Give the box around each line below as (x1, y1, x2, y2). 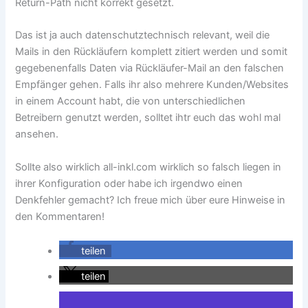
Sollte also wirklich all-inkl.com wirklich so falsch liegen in (15, 160, 282, 173)
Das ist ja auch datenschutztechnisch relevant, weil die (15, 29, 270, 42)
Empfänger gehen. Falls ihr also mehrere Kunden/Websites (15, 78, 289, 91)
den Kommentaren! (15, 210, 105, 223)
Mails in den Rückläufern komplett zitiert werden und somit (15, 45, 288, 58)
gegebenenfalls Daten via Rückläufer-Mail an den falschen (15, 62, 285, 75)
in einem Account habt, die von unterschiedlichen (15, 95, 246, 108)
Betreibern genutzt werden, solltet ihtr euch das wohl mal (15, 111, 281, 124)
